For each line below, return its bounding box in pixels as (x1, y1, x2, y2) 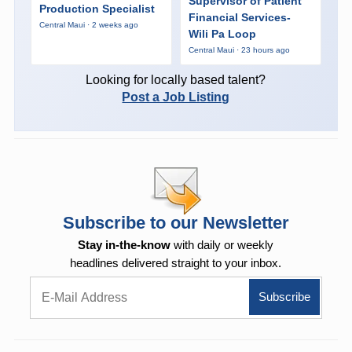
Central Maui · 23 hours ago (188, 45, 290, 54)
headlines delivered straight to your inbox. (70, 255, 282, 269)
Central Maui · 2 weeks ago (38, 20, 138, 30)
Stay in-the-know (78, 237, 171, 251)
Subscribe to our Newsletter (62, 212, 289, 233)
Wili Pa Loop (188, 27, 256, 40)
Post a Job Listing (122, 90, 230, 104)
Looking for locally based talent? (86, 72, 266, 86)
